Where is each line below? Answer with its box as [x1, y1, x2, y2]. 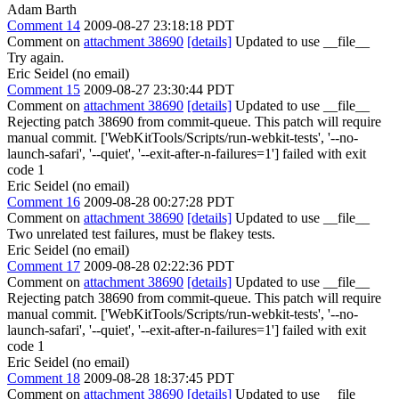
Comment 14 [7, 18, 80, 33]
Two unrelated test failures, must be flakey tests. [7, 226, 275, 241]
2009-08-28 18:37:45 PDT [84, 370, 234, 386]
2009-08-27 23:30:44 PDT [84, 82, 234, 97]
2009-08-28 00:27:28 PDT [84, 194, 234, 209]
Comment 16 [7, 194, 80, 209]
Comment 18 [7, 370, 80, 386]
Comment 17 [7, 258, 80, 273]
